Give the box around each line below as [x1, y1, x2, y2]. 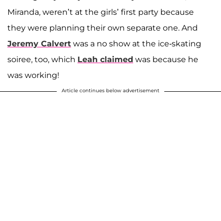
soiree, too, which [7, 54, 77, 64]
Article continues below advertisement [62, 87, 159, 94]
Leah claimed [77, 54, 133, 64]
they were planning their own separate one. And [7, 23, 198, 33]
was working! [7, 70, 59, 80]
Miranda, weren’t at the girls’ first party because [7, 7, 194, 17]
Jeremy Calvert [7, 38, 71, 48]
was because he [133, 54, 198, 64]
